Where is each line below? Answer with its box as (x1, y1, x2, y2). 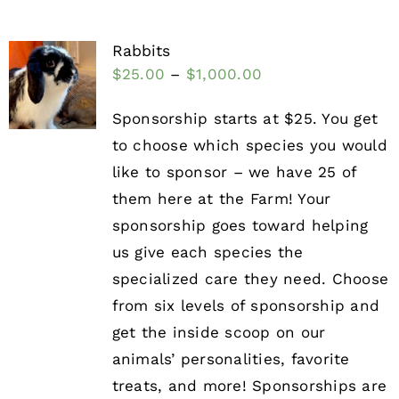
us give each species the (111, 243, 304, 262)
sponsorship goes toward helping (111, 216, 369, 235)
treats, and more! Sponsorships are (111, 377, 387, 395)
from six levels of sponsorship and (111, 297, 380, 315)
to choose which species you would (111, 136, 387, 155)
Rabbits (111, 42, 170, 61)
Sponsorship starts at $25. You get (111, 110, 379, 128)
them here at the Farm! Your (111, 190, 331, 208)
